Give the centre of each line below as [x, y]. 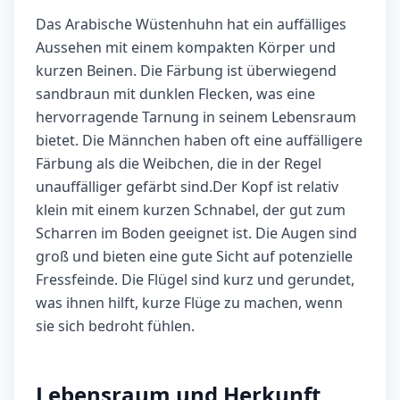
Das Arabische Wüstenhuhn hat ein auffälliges [191, 25]
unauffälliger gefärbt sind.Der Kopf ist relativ [187, 187]
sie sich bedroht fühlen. [115, 326]
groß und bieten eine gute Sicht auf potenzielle [194, 257]
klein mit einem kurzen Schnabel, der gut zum [191, 210]
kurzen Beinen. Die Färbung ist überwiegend [186, 71]
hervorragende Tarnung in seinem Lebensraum [196, 117]
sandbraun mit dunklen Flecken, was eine [175, 94]
